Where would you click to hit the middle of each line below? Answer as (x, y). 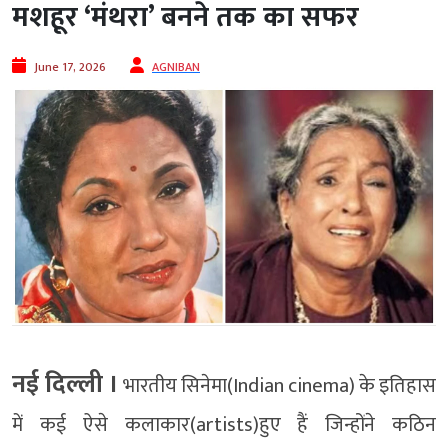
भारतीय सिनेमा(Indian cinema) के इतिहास (277, 385)
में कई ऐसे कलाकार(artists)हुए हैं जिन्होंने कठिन (224, 424)
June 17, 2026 (70, 67)
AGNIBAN (176, 67)
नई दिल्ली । (65, 384)
